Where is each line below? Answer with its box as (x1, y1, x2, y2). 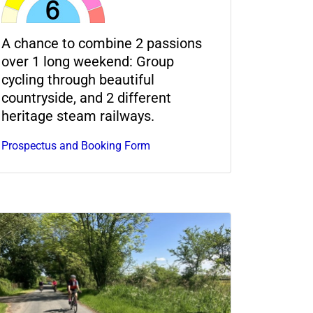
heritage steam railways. (1, 107, 154, 124)
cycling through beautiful (1, 71, 154, 88)
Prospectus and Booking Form (1, 138, 150, 152)
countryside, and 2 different (1, 89, 171, 106)
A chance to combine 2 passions (1, 34, 202, 52)
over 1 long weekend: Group (1, 52, 174, 70)
